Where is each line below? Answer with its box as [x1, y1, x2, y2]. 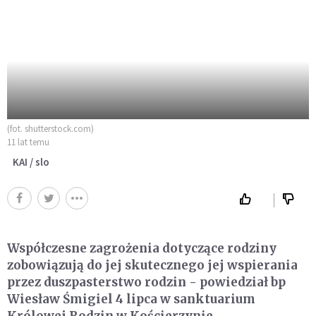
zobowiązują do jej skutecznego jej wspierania [7, 257, 298, 273]
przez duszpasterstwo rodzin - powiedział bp [7, 274, 286, 290]
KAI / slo [13, 154, 49, 169]
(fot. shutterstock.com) [7, 122, 94, 135]
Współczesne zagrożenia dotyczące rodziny [7, 240, 276, 256]
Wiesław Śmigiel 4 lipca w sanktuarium [7, 291, 255, 307]
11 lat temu [7, 135, 49, 148]
